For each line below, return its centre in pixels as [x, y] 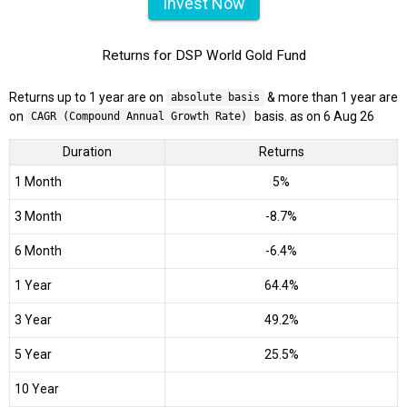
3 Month [38, 216]
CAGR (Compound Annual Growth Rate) [139, 117]
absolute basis [215, 98]
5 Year [33, 354]
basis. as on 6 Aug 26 [313, 116]
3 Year [33, 319]
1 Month [38, 181]
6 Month [38, 250]
